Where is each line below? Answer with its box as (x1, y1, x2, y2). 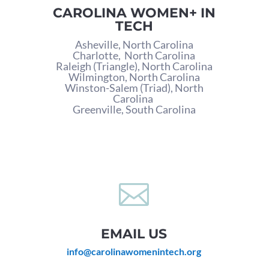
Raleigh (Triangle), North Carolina (55, 59, 213, 73)
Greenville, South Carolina (72, 103, 196, 116)
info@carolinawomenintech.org (67, 246, 202, 258)
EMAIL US (101, 226, 168, 243)
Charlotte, (73, 49, 125, 62)
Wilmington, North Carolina (68, 70, 200, 84)
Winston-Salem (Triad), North (64, 81, 204, 95)
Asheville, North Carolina (74, 38, 193, 52)
